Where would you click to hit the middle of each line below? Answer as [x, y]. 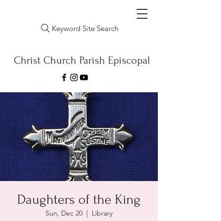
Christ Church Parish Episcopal [82, 60]
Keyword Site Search [85, 28]
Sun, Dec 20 [64, 213]
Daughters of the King [79, 200]
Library [102, 213]
